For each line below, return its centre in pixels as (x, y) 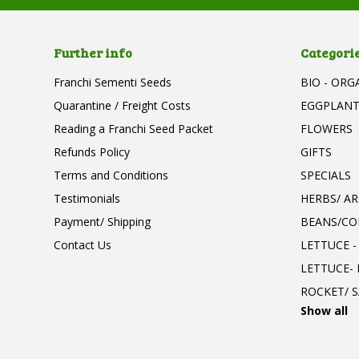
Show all (324, 311)
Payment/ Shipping (103, 222)
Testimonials (87, 198)
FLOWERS (326, 129)
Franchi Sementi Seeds (113, 82)
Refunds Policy (92, 152)
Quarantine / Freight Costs (123, 105)
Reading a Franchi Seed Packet (134, 129)
